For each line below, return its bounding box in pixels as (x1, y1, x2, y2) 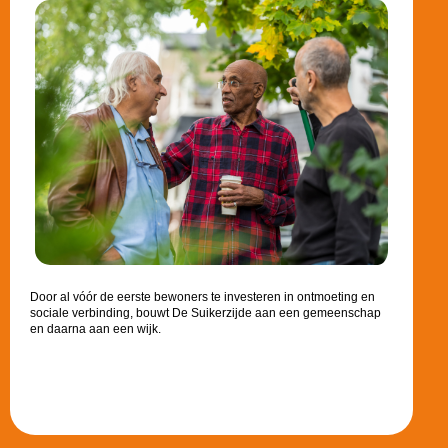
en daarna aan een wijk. (30, 321, 162, 336)
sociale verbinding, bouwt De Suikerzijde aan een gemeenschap (30, 305, 382, 320)
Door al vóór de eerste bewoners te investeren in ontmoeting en (30, 289, 376, 304)
